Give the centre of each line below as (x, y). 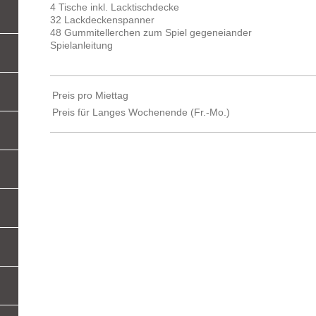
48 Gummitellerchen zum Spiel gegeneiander (151, 33)
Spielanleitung (82, 45)
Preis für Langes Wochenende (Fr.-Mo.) (141, 113)
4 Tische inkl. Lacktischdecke (115, 7)
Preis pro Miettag (91, 96)
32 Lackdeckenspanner (103, 20)
